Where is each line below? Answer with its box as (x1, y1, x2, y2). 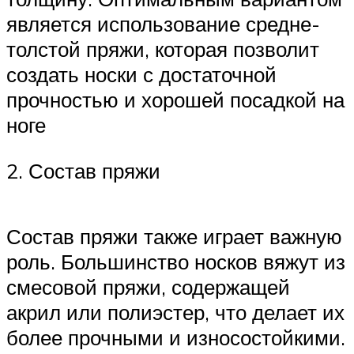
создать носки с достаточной (6, 62, 277, 88)
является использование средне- (6, 11, 320, 37)
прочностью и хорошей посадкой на (6, 87, 345, 113)
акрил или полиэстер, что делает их (6, 299, 345, 326)
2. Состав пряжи (6, 157, 160, 183)
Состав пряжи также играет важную (6, 224, 342, 250)
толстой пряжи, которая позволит (6, 36, 319, 62)
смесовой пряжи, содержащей (6, 274, 290, 300)
